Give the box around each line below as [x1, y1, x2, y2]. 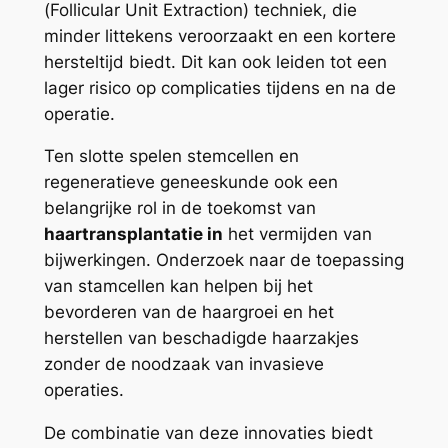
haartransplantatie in [43, 224, 223, 245]
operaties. [43, 380, 124, 401]
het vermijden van [222, 224, 372, 245]
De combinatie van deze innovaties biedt [43, 423, 373, 444]
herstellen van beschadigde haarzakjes [43, 328, 359, 349]
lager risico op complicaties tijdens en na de [43, 77, 396, 98]
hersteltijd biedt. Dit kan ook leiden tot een [43, 51, 387, 72]
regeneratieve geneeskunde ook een [43, 172, 338, 193]
